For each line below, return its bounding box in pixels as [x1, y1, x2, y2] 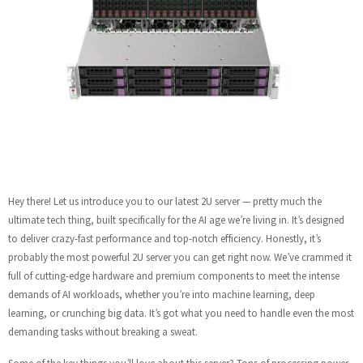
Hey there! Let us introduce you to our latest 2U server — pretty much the [8, 194, 322, 208]
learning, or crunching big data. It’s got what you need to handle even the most [8, 306, 354, 320]
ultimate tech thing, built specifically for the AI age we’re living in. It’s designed [8, 213, 344, 227]
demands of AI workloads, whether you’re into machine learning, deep [8, 288, 315, 301]
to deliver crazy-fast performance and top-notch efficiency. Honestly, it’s [8, 232, 321, 246]
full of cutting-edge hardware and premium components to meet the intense [8, 269, 340, 283]
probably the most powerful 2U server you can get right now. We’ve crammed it [8, 250, 352, 264]
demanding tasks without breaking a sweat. [8, 325, 198, 339]
